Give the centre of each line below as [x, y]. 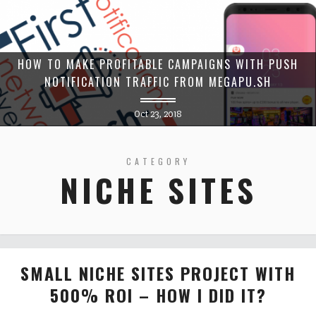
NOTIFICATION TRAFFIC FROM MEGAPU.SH [158, 81]
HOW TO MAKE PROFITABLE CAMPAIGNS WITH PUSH [158, 64]
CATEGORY [158, 161]
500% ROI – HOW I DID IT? [158, 294]
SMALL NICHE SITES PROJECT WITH [158, 273]
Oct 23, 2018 [158, 114]
